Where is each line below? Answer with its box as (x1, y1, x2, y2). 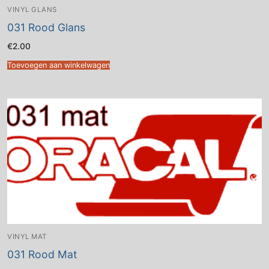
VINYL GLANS (7, 5, 57, 14)
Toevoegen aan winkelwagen (7, 61, 110, 70)
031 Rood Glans (7, 21, 85, 34)
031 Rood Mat (7, 248, 77, 261)
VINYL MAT (7, 232, 47, 241)
